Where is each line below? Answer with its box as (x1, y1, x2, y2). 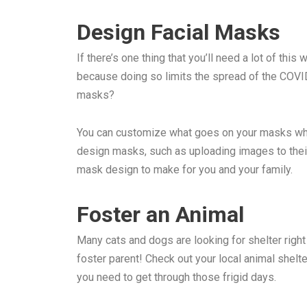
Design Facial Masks (77, 19, 286, 46)
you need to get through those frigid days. (77, 271, 276, 284)
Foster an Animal (77, 201, 244, 228)
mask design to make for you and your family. (77, 163, 295, 177)
